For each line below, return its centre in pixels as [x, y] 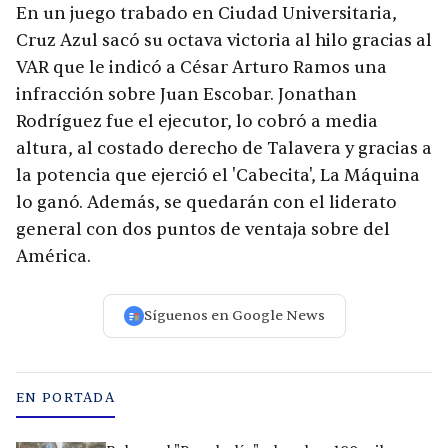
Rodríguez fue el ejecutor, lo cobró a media [197, 122]
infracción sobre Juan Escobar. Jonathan [186, 95]
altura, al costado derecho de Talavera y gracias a [224, 149]
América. [53, 257]
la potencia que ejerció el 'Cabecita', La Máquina [218, 176]
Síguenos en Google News [234, 316]
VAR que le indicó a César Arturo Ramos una [201, 68]
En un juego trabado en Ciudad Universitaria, [206, 14]
